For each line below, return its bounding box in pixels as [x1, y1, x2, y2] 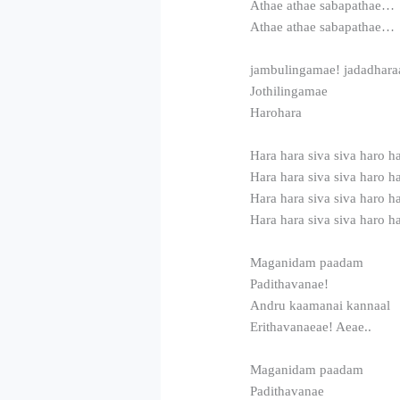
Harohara [250, 104, 303, 120]
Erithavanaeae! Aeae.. [250, 319, 372, 334]
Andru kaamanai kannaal [250, 297, 391, 312]
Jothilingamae [250, 83, 329, 98]
